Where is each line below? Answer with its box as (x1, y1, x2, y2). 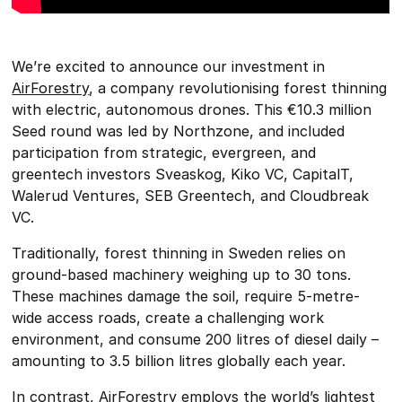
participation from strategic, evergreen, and (12, 144, 317, 162)
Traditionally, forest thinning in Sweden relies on (12, 244, 346, 263)
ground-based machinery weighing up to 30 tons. (12, 266, 352, 284)
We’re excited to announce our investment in (12, 57, 326, 76)
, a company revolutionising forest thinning (89, 79, 388, 98)
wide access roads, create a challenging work (12, 309, 325, 328)
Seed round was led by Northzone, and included (12, 122, 345, 141)
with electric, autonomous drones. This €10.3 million (12, 100, 372, 119)
